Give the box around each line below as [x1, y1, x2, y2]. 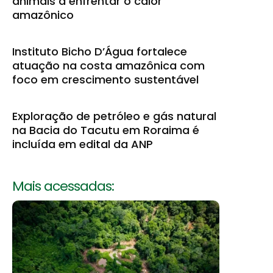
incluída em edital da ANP [12, 136, 153, 152]
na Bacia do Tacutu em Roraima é [12, 122, 199, 138]
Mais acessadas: [12, 177, 114, 196]
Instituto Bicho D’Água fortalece [12, 44, 187, 60]
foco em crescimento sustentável [12, 72, 199, 88]
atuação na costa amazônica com [12, 58, 205, 74]
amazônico [12, 7, 74, 23]
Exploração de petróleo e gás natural [12, 108, 216, 124]
